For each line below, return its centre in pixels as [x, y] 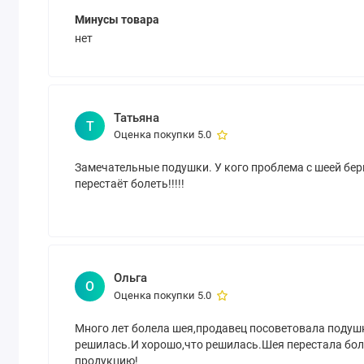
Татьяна [136, 117]
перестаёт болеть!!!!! [130, 184]
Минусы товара [117, 19]
